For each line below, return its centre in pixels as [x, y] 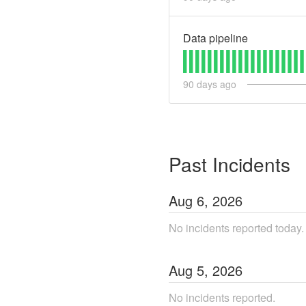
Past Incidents [229, 164]
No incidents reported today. [236, 227]
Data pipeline [215, 38]
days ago [215, 84]
